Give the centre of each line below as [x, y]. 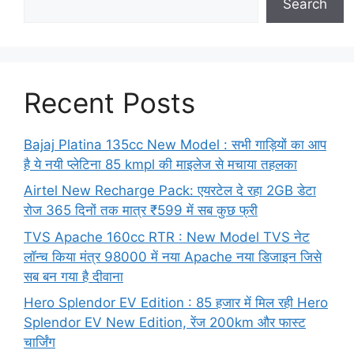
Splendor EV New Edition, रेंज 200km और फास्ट [165, 323]
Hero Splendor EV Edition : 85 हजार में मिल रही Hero [176, 303]
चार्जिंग [40, 343]
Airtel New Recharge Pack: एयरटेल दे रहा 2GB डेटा [170, 191]
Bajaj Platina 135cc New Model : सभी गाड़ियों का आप [175, 144]
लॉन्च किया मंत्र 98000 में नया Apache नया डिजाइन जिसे [173, 256]
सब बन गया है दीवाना [73, 276]
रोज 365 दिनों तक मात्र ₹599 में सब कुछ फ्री [141, 211]
